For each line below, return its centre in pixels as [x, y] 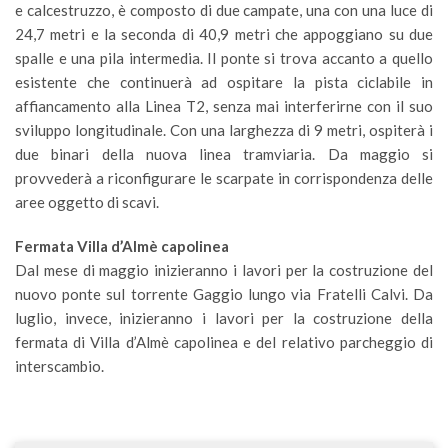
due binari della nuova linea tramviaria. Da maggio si [224, 154]
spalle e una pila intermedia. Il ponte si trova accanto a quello [224, 58]
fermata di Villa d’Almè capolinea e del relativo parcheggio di [224, 342]
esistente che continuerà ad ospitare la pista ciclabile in [224, 82]
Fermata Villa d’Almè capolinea [122, 246]
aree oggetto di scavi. [88, 202]
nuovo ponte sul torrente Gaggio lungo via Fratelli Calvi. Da [224, 294]
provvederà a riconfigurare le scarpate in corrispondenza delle [224, 178]
